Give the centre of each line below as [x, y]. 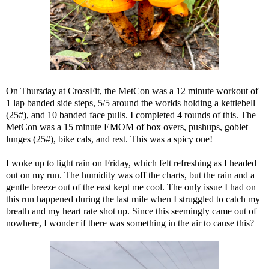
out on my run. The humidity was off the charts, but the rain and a [130, 175]
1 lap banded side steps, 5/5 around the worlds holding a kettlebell [131, 103]
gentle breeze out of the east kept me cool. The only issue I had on [131, 187]
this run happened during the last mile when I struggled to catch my [133, 199]
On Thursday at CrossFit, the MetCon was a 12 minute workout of [132, 91]
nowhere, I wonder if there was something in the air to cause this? [130, 223]
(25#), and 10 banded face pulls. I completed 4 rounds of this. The [131, 115]
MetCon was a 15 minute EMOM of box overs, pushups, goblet [127, 127]
